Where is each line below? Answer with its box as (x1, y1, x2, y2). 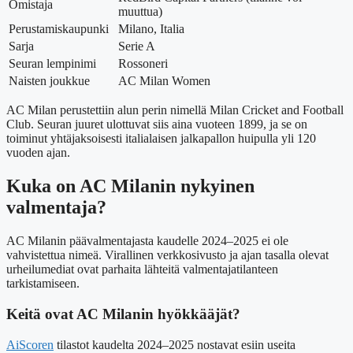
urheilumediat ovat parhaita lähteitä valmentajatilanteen (6, 262, 278, 277)
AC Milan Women (118, 74, 210, 88)
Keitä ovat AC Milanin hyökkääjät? (6, 305, 240, 322)
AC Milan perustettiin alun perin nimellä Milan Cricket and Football (6, 103, 344, 117)
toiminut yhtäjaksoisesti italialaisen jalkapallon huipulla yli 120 (6, 132, 316, 146)
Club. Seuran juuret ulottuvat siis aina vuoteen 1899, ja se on (6, 117, 307, 132)
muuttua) (118, 5, 162, 19)
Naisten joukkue (9, 74, 90, 88)
